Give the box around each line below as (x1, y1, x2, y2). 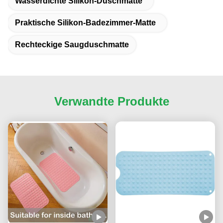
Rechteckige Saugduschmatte (15, 40, 129, 49)
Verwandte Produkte (54, 95, 169, 109)
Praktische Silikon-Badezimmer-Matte (15, 18, 156, 27)
